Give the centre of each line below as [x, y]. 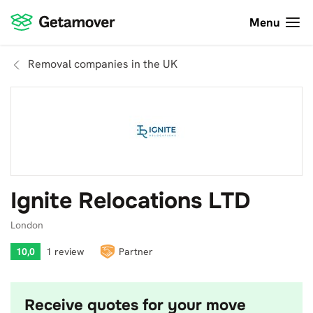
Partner [136, 252]
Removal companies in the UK [103, 64]
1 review [65, 252]
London [27, 225]
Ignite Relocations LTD [130, 201]
